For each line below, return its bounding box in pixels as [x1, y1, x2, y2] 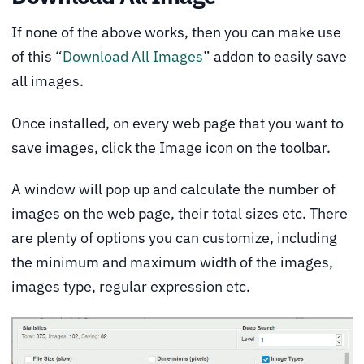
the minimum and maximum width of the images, [11, 253, 333, 272]
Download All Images [63, 47, 203, 67]
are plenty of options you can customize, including [11, 228, 337, 248]
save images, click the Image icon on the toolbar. [11, 137, 331, 157]
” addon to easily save [203, 47, 347, 67]
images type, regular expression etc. [11, 277, 250, 297]
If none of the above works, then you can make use [11, 23, 341, 42]
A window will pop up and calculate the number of [11, 180, 336, 199]
